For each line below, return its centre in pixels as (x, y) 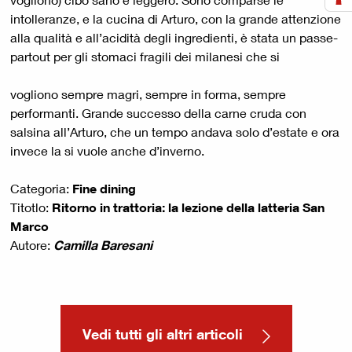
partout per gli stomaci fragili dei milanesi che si (147, 57)
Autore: (32, 245)
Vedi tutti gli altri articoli (164, 334)
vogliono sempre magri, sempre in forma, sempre (148, 94)
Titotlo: (31, 207)
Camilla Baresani (104, 245)
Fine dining (106, 189)
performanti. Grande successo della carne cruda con (158, 113)
